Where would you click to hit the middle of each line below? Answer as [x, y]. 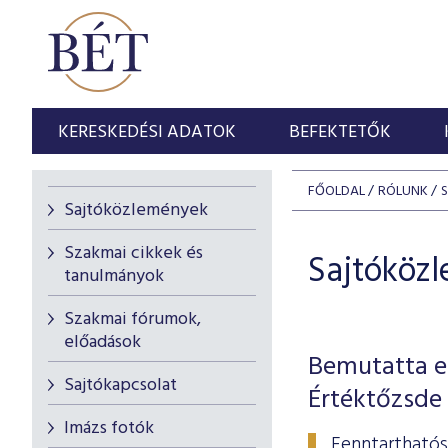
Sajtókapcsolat [120, 385]
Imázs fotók [109, 428]
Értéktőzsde [375, 400]
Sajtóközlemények [136, 210]
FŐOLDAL [336, 191]
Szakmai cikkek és [133, 253]
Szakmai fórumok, [132, 319]
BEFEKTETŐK [340, 132]
